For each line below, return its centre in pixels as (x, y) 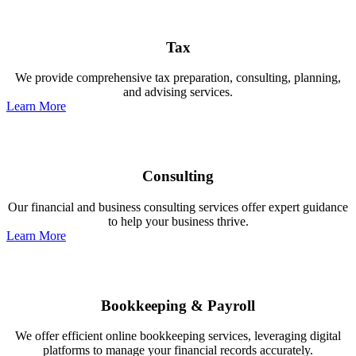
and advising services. (178, 92)
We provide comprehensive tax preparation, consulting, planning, (178, 78)
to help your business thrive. (178, 221)
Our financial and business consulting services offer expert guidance (178, 207)
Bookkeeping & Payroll (178, 305)
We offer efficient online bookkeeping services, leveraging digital (178, 336)
